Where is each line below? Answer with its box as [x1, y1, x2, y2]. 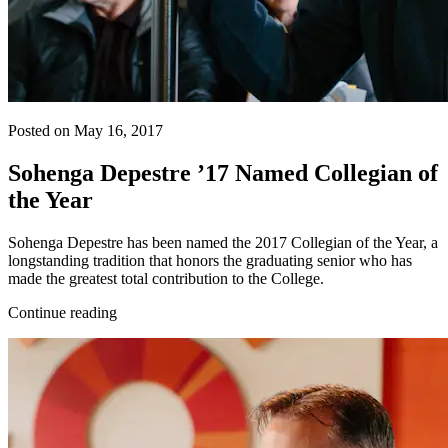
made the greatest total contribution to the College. [8, 269, 324, 287]
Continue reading [8, 303, 117, 321]
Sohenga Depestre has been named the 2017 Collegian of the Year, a [8, 233, 438, 251]
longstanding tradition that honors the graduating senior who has [8, 251, 412, 269]
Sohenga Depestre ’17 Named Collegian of [8, 160, 438, 187]
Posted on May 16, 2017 [8, 122, 163, 140]
